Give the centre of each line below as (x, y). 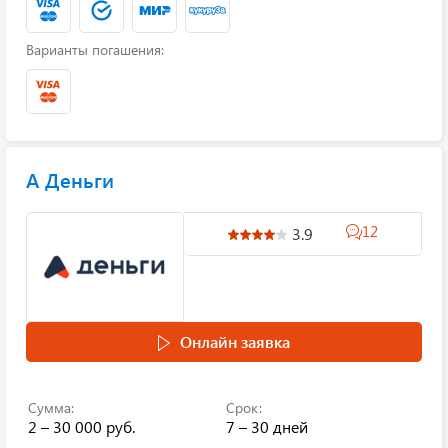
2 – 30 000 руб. (81, 426)
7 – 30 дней (267, 426)
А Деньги (70, 179)
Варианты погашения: (95, 49)
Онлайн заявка (235, 341)
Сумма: (51, 407)
